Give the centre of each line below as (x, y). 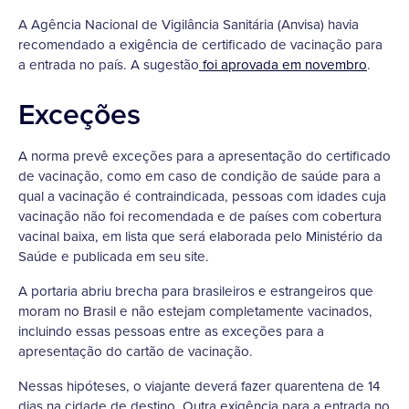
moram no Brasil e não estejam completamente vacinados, (195, 311)
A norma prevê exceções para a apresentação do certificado (204, 156)
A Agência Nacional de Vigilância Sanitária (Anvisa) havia (189, 25)
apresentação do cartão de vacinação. (136, 351)
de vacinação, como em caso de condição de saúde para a (199, 176)
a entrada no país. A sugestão (109, 65)
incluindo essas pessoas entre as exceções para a (171, 331)
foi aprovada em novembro (283, 65)
